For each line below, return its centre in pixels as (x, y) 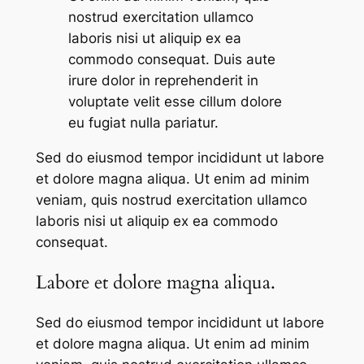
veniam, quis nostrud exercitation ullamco (171, 199)
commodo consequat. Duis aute (171, 60)
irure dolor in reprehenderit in (163, 81)
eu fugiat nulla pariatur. (143, 123)
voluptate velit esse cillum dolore (175, 102)
